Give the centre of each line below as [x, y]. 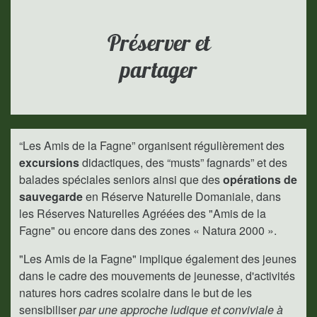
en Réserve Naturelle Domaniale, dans [183, 196]
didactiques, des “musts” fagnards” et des [185, 162]
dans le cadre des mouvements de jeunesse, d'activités [157, 276]
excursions [51, 162]
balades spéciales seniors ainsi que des [121, 179]
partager [158, 70]
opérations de [260, 179]
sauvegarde [52, 196]
